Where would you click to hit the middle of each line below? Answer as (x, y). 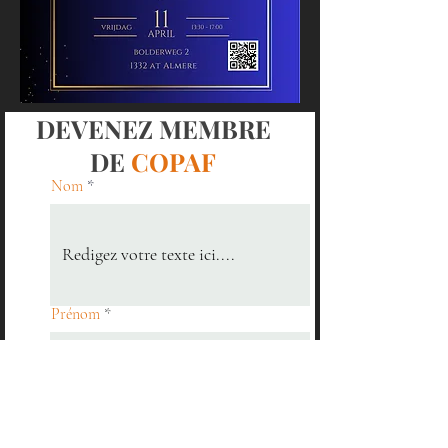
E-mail (71, 388)
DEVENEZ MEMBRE (153, 128)
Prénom (75, 314)
